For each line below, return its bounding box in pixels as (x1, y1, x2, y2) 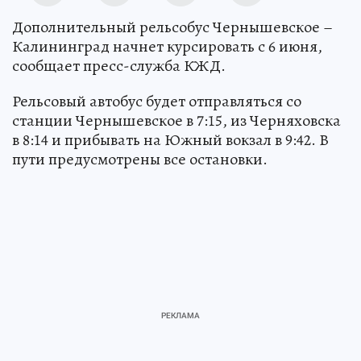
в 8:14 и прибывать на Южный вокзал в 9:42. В (12, 128, 329, 151)
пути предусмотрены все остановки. (12, 147, 268, 170)
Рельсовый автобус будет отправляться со (12, 89, 301, 112)
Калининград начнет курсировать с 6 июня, (12, 35, 322, 57)
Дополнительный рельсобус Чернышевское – (12, 15, 333, 38)
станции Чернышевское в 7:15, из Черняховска (12, 109, 341, 131)
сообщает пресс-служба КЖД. (12, 54, 226, 77)
